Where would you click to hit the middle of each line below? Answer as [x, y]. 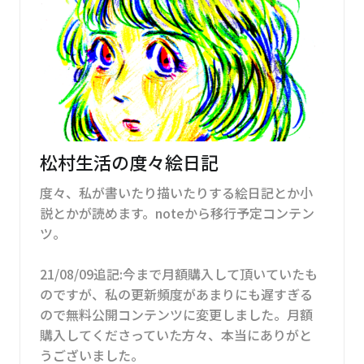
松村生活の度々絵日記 [129, 161]
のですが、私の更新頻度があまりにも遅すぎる [176, 294]
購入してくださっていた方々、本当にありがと [176, 334]
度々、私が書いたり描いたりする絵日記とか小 [176, 192]
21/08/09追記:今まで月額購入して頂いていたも [179, 273]
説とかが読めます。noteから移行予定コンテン [177, 212]
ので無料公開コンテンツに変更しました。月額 [176, 314]
